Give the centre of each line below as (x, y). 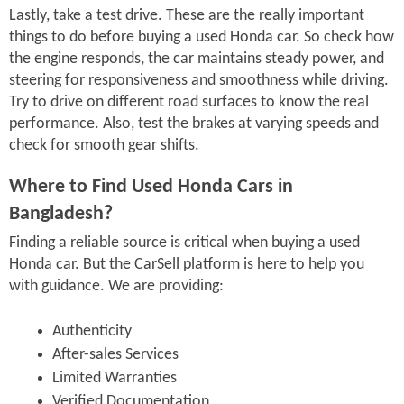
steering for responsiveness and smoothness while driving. (199, 81)
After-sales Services (115, 355)
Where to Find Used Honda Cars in (151, 187)
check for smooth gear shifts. (106, 146)
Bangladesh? (63, 214)
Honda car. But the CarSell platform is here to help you (187, 265)
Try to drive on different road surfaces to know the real (189, 103)
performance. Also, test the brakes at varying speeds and (194, 124)
